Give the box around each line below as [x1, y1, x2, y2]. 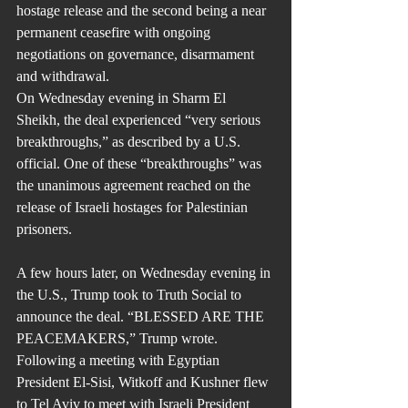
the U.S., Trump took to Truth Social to [16, 287, 245, 302]
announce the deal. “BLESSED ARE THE [16, 309, 268, 324]
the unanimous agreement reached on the [16, 178, 254, 193]
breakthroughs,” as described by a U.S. [16, 134, 244, 149]
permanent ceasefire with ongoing [16, 25, 214, 40]
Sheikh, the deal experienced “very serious [16, 112, 264, 127]
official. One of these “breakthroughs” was [16, 156, 265, 171]
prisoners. [16, 221, 72, 237]
